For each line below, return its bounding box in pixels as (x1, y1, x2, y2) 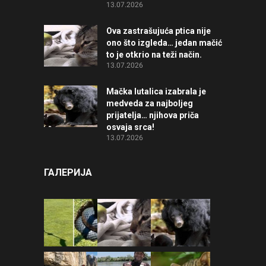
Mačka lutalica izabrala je (106, 87, 206, 96)
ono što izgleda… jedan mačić (106, 38, 222, 47)
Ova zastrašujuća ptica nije (106, 26, 211, 36)
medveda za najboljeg (106, 99, 193, 108)
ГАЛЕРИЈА (44, 167, 92, 178)
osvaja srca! (106, 122, 154, 132)
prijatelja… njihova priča (106, 110, 199, 120)
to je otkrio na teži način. (106, 50, 202, 59)
